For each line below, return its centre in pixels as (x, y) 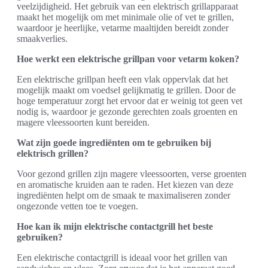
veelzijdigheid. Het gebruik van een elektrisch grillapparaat (127, 6)
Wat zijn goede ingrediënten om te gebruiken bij (114, 143)
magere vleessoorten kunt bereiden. (83, 122)
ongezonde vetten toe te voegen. (77, 206)
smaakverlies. (42, 39)
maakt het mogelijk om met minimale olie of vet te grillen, (125, 17)
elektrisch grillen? (53, 153)
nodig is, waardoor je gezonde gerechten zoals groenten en (127, 112)
